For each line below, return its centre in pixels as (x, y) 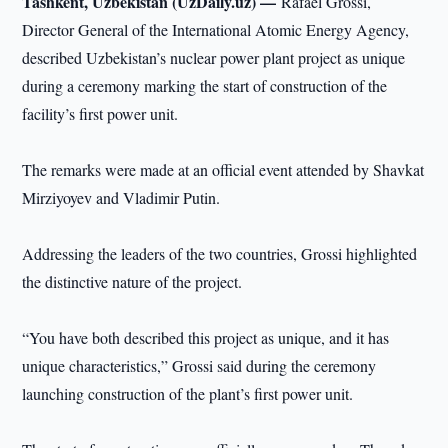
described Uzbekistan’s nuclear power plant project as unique (214, 57)
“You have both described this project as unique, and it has (206, 337)
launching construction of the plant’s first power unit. (188, 393)
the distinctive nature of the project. (132, 281)
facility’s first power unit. (100, 113)
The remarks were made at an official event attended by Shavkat (223, 169)
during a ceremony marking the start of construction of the (205, 85)
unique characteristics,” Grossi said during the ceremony (199, 365)
